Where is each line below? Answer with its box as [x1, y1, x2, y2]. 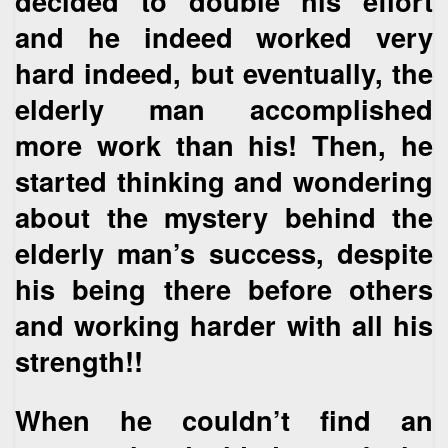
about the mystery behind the [15, 196, 433, 236]
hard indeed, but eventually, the [15, 52, 433, 92]
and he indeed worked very [15, 16, 433, 56]
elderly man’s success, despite [15, 232, 433, 272]
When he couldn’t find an [15, 399, 433, 439]
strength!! [15, 340, 143, 380]
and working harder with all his [15, 304, 433, 344]
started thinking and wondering [15, 160, 433, 200]
